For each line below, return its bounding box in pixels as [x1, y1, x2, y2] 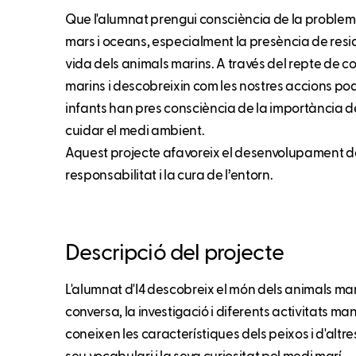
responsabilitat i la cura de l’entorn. [65, 169, 273, 184]
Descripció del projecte [65, 242, 284, 265]
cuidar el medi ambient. [65, 125, 205, 139]
